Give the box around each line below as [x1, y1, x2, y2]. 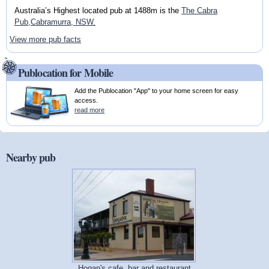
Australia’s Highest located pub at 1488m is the [14, 5, 181, 15]
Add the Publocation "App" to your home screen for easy [74, 87, 239, 95]
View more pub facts [10, 35, 82, 44]
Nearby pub [6, 149, 55, 165]
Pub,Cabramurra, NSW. [14, 17, 95, 26]
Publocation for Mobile [18, 65, 113, 81]
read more [74, 106, 105, 114]
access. [74, 97, 98, 104]
